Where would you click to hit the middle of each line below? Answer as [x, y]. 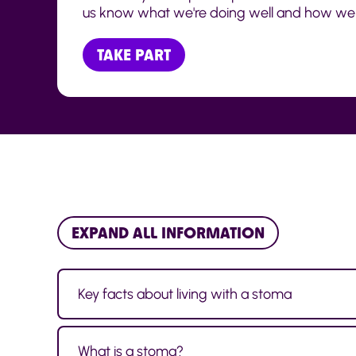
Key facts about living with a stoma [185, 294]
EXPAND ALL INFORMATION [168, 232]
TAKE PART [134, 55]
